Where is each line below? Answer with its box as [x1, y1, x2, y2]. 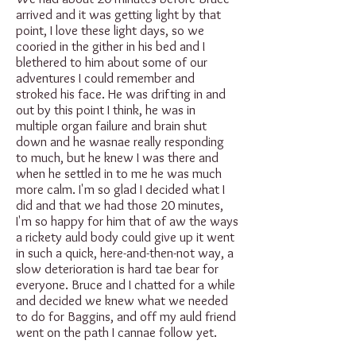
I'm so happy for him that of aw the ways [16, 213, 238, 229]
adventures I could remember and [16, 70, 195, 86]
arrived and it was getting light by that [16, 6, 221, 22]
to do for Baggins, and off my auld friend [16, 308, 236, 324]
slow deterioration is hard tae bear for [16, 261, 219, 277]
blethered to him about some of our [16, 54, 207, 70]
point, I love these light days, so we [16, 22, 204, 38]
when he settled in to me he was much [16, 165, 222, 181]
